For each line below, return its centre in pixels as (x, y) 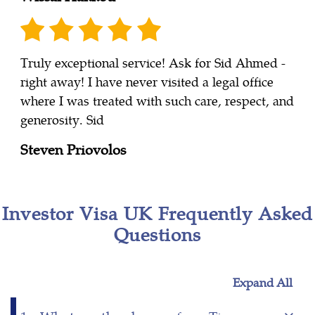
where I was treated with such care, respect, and (157, 101)
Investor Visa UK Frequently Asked (157, 213)
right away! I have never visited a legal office (147, 82)
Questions (157, 234)
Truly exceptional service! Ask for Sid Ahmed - (153, 63)
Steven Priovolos (73, 149)
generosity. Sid (62, 120)
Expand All (263, 282)
